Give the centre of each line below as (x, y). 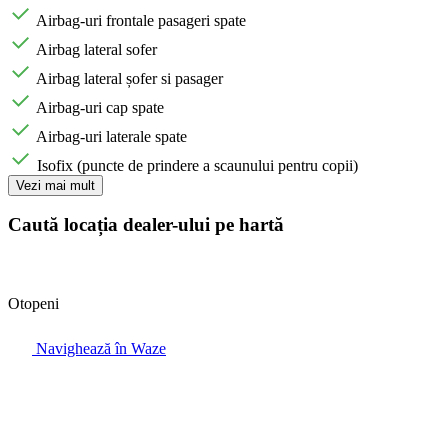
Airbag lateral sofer (96, 49)
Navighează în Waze (99, 348)
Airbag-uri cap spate (100, 107)
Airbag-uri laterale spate (111, 136)
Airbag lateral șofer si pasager (129, 78)
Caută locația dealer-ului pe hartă (146, 225)
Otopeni (33, 303)
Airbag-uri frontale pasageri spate (141, 20)
